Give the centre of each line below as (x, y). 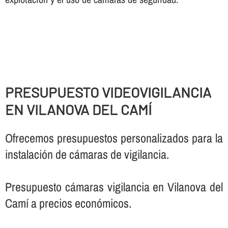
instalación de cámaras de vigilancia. (87, 154)
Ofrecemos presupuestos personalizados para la (114, 138)
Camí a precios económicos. (68, 203)
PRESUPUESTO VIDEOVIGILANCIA (108, 92)
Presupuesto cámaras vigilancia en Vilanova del (114, 187)
